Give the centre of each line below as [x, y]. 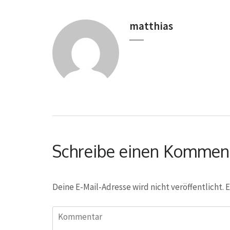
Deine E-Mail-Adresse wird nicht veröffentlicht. [138, 187]
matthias [151, 26]
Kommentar [74, 213]
